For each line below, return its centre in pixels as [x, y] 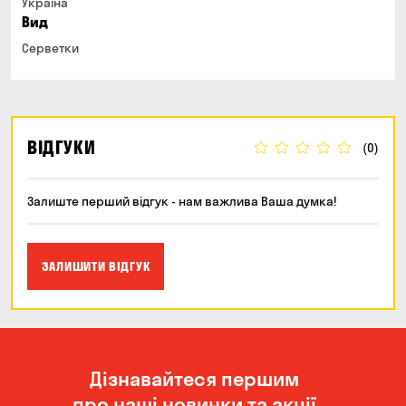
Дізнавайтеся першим [194, 379]
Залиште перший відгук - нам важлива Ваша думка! [182, 201]
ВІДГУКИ [62, 147]
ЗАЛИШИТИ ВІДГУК [96, 266]
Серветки [50, 48]
